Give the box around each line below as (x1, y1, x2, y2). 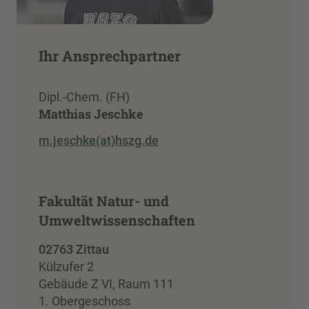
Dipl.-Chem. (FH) (39, 90, 130, 105)
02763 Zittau (39, 241, 109, 257)
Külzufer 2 (39, 259, 94, 274)
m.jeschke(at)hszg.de (39, 132, 159, 148)
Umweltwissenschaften (39, 210, 195, 229)
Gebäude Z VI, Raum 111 (39, 276, 174, 291)
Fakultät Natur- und (39, 191, 169, 210)
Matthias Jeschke (39, 106, 143, 123)
